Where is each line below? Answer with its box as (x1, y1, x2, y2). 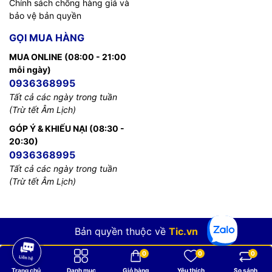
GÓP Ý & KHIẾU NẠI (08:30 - (9, 123, 124, 134)
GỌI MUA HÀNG (9, 31, 84, 44)
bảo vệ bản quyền (9, 10, 81, 21)
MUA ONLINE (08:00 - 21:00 (9, 51, 126, 62)
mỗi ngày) (9, 64, 51, 75)
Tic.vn (168, 225, 198, 237)
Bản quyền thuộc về (74, 225, 169, 237)
